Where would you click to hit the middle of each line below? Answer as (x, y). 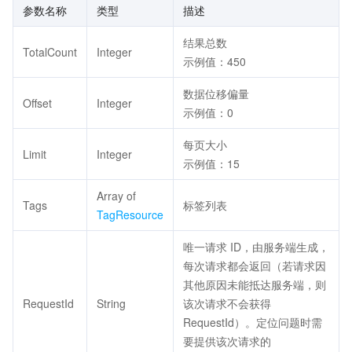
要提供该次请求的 (227, 341)
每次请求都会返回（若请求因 (255, 266)
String (111, 303)
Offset (37, 103)
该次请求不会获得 (227, 303)
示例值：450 (214, 61)
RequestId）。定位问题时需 (253, 322)
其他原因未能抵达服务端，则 (255, 284)
